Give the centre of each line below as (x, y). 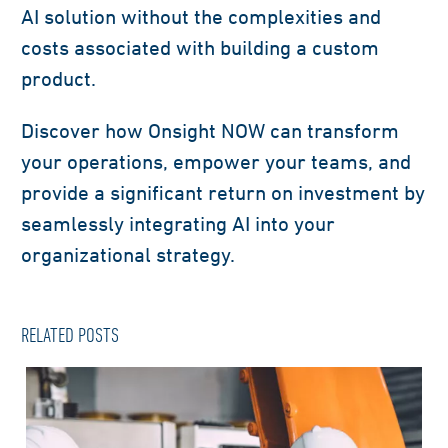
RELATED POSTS (70, 334)
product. (58, 79)
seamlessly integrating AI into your (178, 224)
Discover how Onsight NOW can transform (210, 131)
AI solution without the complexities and (201, 17)
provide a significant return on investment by (223, 193)
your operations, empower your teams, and (216, 162)
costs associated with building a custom (200, 48)
